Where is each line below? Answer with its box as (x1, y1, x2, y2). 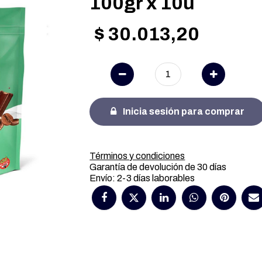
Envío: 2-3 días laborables (89, 173, 195, 183)
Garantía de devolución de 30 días (89, 162, 227, 172)
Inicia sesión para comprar (121, 106, 245, 116)
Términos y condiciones (89, 151, 185, 161)
